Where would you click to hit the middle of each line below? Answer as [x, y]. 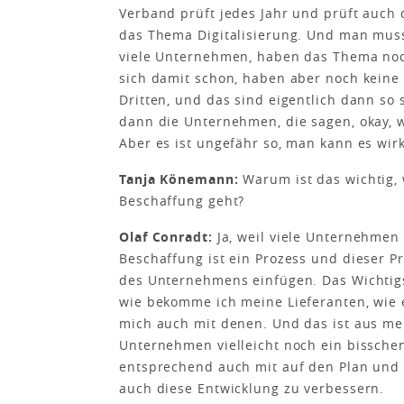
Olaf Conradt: [166, 237]
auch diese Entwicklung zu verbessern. [252, 388]
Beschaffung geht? [182, 201]
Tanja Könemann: [179, 179]
